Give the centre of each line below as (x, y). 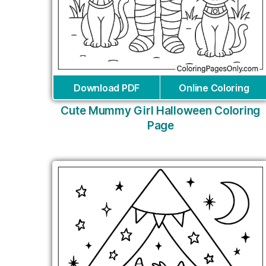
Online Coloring (214, 88)
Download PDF (107, 88)
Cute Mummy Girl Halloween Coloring (161, 110)
